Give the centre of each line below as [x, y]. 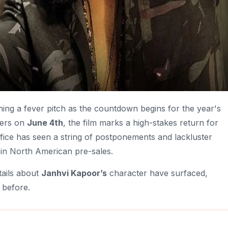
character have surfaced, [157, 173]
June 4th [45, 122]
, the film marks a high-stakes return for [141, 122]
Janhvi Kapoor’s [74, 173]
